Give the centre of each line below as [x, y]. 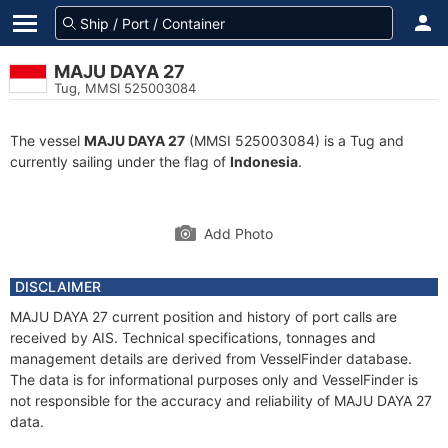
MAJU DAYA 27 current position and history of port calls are [203, 316]
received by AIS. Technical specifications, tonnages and [193, 337]
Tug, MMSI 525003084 [125, 88]
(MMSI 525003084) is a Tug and [294, 140]
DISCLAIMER [58, 286]
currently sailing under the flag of [120, 161]
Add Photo [238, 233]
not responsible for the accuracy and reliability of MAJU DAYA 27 [221, 400]
